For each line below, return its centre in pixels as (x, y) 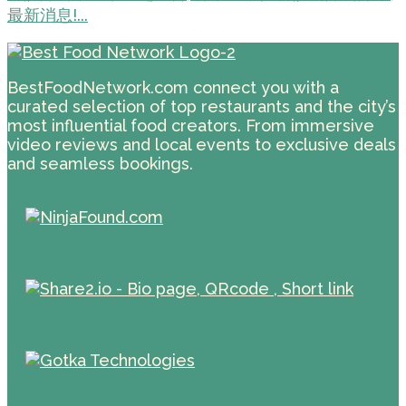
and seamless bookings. (100, 164)
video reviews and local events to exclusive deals (202, 145)
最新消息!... (48, 15)
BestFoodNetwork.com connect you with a (173, 88)
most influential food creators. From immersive (191, 126)
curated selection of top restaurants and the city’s (202, 107)
